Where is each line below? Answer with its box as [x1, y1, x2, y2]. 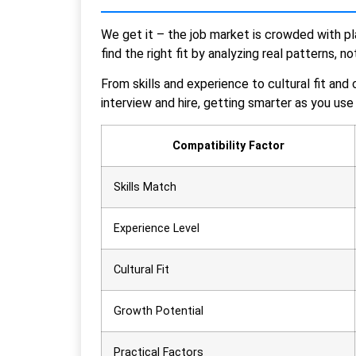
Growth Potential [114, 304, 203, 318]
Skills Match [114, 180, 176, 194]
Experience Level [114, 221, 199, 235]
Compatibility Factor [172, 138, 284, 153]
